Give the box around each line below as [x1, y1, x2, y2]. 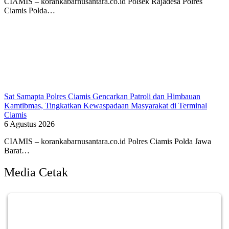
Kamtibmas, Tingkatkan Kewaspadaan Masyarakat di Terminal [4, 101, 207, 110]
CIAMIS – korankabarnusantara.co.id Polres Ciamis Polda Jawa [4, 137, 211, 146]
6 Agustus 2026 [4, 120, 55, 129]
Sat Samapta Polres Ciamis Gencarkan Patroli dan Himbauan [4, 92, 200, 101]
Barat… [4, 146, 30, 155]
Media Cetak [4, 166, 68, 179]
